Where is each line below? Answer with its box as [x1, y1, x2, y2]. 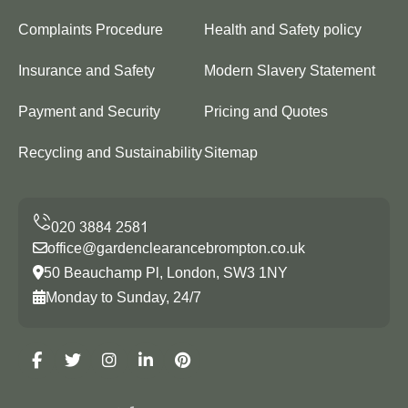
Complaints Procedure [18, 21, 163, 37]
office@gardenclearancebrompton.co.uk [47, 240, 305, 256]
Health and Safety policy [204, 21, 362, 37]
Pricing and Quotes [204, 103, 328, 119]
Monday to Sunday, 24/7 [46, 289, 201, 305]
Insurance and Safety [18, 62, 155, 78]
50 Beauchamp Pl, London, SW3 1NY [44, 264, 288, 280]
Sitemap [204, 144, 258, 160]
